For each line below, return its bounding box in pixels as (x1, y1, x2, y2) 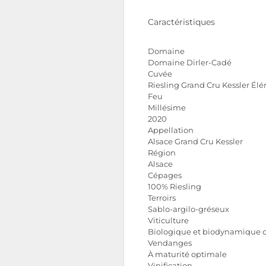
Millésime (148, 103, 186, 112)
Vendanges (148, 239, 192, 248)
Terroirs (148, 194, 176, 202)
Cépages (148, 171, 182, 180)
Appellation (148, 126, 194, 135)
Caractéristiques (148, 17, 215, 27)
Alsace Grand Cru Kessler (148, 137, 243, 146)
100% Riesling (148, 182, 201, 191)
